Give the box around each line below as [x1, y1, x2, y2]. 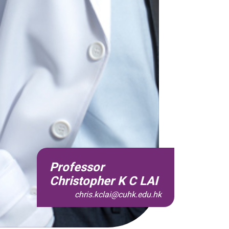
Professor [49, 158, 104, 176]
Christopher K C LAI [49, 172, 158, 190]
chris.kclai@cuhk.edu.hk [75, 189, 162, 201]
